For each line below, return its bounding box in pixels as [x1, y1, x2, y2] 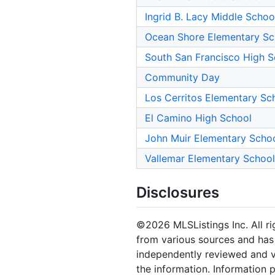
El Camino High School [145, 112, 252, 125]
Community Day [145, 71, 220, 84]
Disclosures [136, 184, 219, 202]
